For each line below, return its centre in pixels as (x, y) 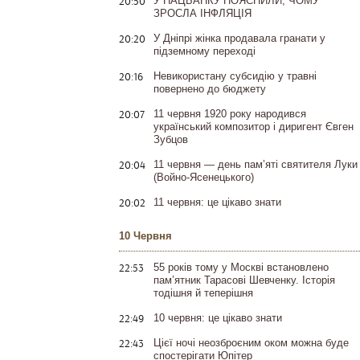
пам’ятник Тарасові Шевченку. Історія (244, 280)
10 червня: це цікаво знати (218, 318)
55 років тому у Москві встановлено (241, 268)
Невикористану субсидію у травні (235, 76)
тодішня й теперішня (203, 293)
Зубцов (171, 140)
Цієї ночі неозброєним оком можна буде (251, 343)
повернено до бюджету (210, 89)
